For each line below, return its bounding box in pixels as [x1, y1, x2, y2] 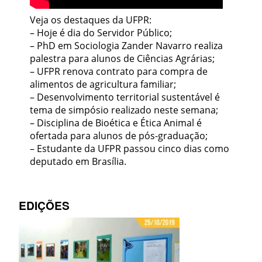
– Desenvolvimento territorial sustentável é [30, 91, 220, 104]
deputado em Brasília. [30, 155, 127, 168]
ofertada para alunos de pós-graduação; [30, 129, 208, 143]
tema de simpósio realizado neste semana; [30, 104, 219, 117]
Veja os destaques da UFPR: [30, 13, 152, 27]
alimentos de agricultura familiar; [30, 78, 177, 91]
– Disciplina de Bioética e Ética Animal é [30, 116, 202, 130]
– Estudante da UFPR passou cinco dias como [30, 142, 230, 156]
